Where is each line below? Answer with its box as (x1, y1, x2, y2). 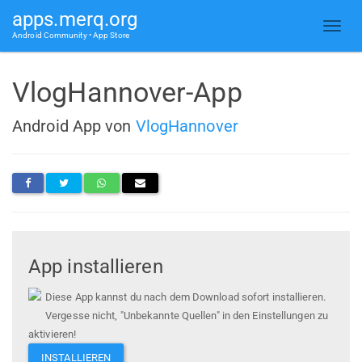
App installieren (28, 255, 163, 279)
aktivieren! (28, 328, 77, 341)
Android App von (12, 116, 136, 136)
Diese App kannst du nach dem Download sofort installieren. (45, 291, 326, 304)
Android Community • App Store (12, 31, 129, 40)
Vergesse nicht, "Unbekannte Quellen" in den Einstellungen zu (45, 309, 329, 322)
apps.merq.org (12, 8, 138, 31)
